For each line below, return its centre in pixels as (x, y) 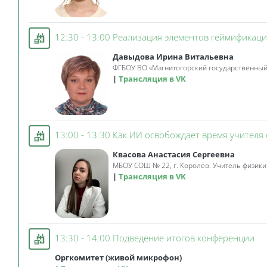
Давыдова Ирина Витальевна (173, 57)
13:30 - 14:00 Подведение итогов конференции (155, 238)
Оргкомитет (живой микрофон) (118, 258)
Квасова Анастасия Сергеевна (173, 155)
